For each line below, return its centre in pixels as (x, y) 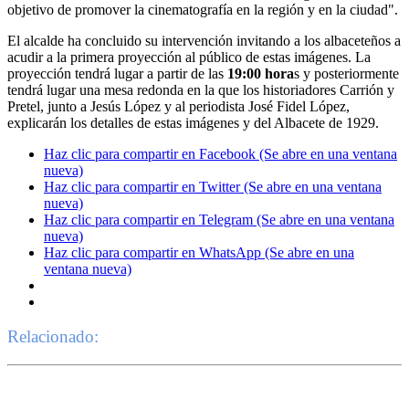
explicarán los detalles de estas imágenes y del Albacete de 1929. (193, 122)
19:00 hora (261, 73)
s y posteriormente (346, 73)
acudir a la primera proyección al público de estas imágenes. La (189, 57)
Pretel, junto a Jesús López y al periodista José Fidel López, (178, 106)
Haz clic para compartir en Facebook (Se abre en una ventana (220, 153)
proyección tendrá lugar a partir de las (117, 73)
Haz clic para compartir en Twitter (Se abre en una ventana (213, 186)
